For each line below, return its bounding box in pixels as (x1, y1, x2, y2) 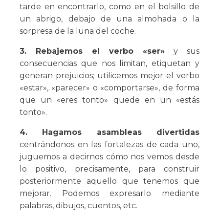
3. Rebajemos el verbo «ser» (20, 46, 165, 56)
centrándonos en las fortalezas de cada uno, (20, 140, 199, 150)
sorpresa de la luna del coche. (20, 26, 136, 36)
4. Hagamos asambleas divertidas (20, 128, 199, 137)
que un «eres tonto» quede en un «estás (20, 95, 199, 105)
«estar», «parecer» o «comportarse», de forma (20, 83, 199, 93)
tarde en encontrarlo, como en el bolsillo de (20, 2, 199, 12)
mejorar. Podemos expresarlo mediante (20, 189, 199, 198)
